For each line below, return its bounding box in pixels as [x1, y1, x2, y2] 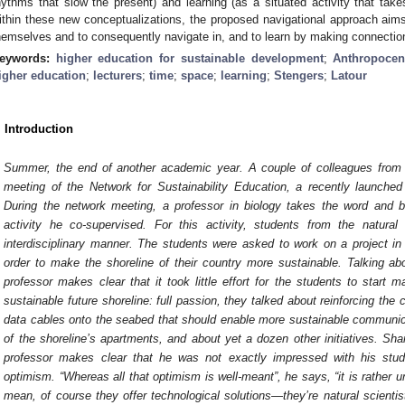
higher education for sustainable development [55, 51, 324, 65]
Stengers [274, 68, 324, 82]
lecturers [93, 68, 142, 82]
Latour [331, 68, 367, 82]
